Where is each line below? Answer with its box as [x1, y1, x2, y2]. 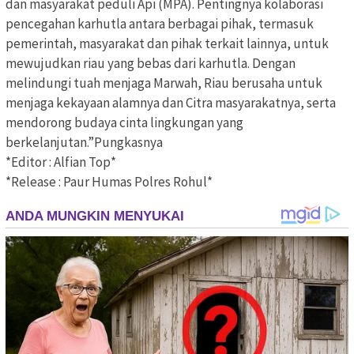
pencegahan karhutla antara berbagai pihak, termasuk [6, 14, 314, 32]
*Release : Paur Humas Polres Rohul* [6, 172, 213, 190]
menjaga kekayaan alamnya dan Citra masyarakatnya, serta [6, 93, 336, 111]
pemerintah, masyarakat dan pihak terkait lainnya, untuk [6, 34, 329, 52]
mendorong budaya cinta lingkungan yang [6, 113, 243, 131]
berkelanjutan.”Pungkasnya [6, 133, 163, 151]
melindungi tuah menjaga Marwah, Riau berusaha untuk [6, 73, 322, 92]
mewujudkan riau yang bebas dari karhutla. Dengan [6, 54, 296, 72]
